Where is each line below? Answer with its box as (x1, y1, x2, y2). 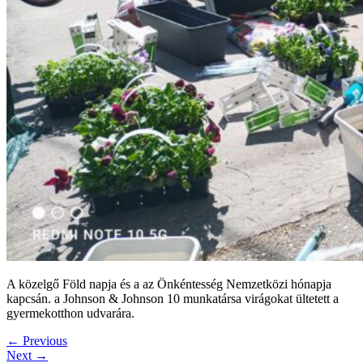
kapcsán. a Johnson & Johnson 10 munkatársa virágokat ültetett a (6, 291, 339, 305)
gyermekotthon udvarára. (6, 305, 135, 320)
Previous (19, 333, 67, 348)
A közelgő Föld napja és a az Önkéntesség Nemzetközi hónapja (6, 276, 331, 291)
